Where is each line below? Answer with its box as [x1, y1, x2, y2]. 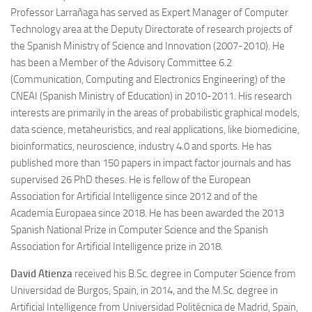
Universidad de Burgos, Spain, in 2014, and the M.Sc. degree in [10, 284, 278, 297]
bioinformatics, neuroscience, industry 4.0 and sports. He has [10, 140, 272, 153]
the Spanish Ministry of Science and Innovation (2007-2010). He [10, 40, 285, 52]
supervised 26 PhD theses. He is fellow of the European [10, 173, 251, 186]
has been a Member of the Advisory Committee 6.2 [10, 56, 232, 69]
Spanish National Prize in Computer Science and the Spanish [10, 224, 268, 236]
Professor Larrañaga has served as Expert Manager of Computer [10, 6, 288, 19]
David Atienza [10, 267, 72, 280]
